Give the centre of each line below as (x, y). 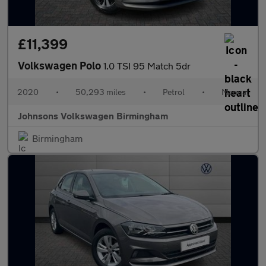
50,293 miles (101, 92)
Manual (235, 92)
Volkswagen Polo (61, 65)
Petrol (174, 92)
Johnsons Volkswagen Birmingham (93, 115)
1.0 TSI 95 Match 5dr (147, 66)
